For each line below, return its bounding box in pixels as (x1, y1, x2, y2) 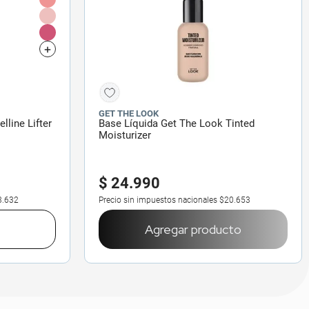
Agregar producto (145, 221, 241, 237)
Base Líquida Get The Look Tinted (99, 117, 255, 130)
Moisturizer (99, 128, 151, 141)
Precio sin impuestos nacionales (99, 195, 217, 205)
